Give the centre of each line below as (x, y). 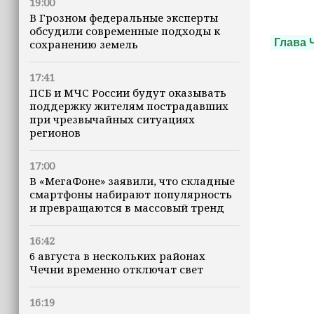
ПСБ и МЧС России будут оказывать (128, 93)
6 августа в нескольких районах (117, 256)
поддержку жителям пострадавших (129, 106)
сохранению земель (84, 44)
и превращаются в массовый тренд (127, 207)
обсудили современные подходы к (125, 31)
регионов (55, 132)
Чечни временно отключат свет (116, 269)
